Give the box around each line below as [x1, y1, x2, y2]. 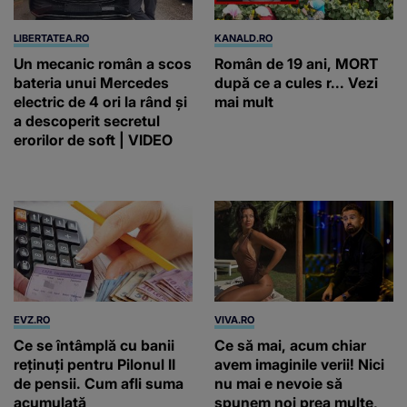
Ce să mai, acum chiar [214, 335, 366, 354]
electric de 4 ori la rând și [14, 92, 187, 111]
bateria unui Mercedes [14, 73, 169, 92]
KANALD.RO [214, 31, 273, 45]
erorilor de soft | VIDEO [14, 130, 173, 149]
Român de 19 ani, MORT [214, 54, 378, 73]
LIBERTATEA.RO [14, 31, 89, 45]
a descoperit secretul [14, 111, 160, 130]
